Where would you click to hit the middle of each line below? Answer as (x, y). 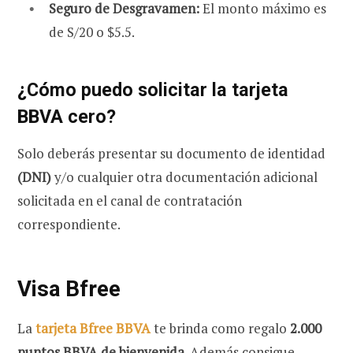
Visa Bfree (69, 288)
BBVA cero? (67, 116)
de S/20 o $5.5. (92, 32)
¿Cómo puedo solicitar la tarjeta (153, 89)
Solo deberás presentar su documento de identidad (171, 153)
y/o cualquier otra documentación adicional (184, 176)
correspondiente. (69, 224)
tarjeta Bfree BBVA (93, 329)
